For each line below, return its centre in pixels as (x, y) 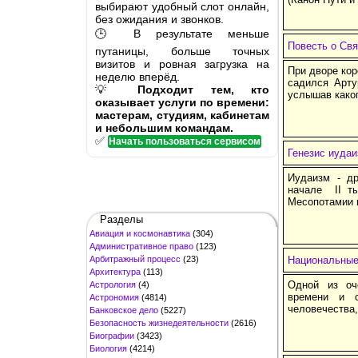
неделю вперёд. (137, 76)
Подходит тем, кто (203, 89)
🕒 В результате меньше (182, 33)
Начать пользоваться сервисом (185, 141)
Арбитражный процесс (135, 259)
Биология (108, 348)
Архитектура (115, 271)
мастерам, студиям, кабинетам (182, 115)
